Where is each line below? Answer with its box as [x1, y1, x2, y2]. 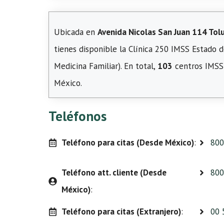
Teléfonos [48, 107, 106, 124]
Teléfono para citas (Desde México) [61, 137, 194, 148]
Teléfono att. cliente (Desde [61, 167, 166, 178]
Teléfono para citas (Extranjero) [61, 206, 181, 217]
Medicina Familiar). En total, [54, 60, 157, 71]
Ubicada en [54, 26, 97, 37]
